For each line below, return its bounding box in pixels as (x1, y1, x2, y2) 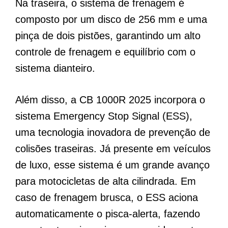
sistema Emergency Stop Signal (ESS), (15, 110, 192, 122)
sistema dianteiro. (15, 63, 95, 74)
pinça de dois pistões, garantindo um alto (15, 30, 201, 42)
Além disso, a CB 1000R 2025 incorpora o (15, 94, 205, 106)
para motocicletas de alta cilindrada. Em (15, 176, 196, 187)
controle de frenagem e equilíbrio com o (15, 46, 195, 58)
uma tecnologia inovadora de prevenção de (15, 127, 210, 138)
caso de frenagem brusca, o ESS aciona (15, 192, 198, 204)
